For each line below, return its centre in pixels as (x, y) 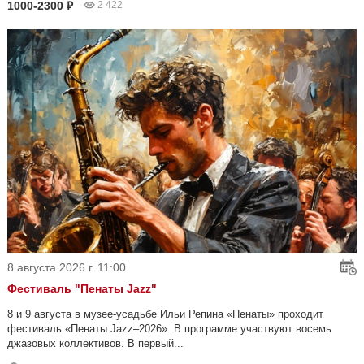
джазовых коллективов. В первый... (95, 344)
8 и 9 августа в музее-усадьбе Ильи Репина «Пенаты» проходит (165, 314)
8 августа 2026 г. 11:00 (67, 268)
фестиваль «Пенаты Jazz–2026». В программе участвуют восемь (169, 329)
